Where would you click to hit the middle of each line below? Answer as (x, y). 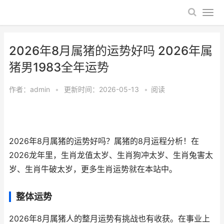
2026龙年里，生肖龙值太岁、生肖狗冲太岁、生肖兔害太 (111, 155)
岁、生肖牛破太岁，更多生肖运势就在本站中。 (93, 169)
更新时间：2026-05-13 (102, 89)
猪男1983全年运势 (59, 67)
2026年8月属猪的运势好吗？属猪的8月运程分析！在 (104, 141)
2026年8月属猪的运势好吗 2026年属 (111, 51)
